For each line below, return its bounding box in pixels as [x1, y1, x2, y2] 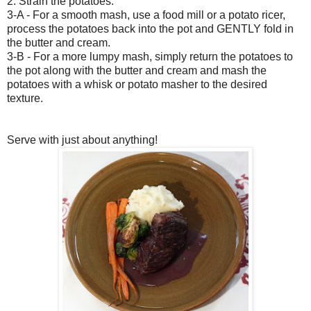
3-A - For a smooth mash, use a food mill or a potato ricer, [7, 9, 285, 22]
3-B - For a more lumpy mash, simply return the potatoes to [7, 51, 293, 63]
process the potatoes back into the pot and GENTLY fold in [7, 23, 294, 35]
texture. [7, 92, 46, 105]
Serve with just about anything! [7, 134, 158, 146]
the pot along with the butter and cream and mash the [7, 65, 267, 77]
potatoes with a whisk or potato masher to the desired [7, 78, 267, 91]
